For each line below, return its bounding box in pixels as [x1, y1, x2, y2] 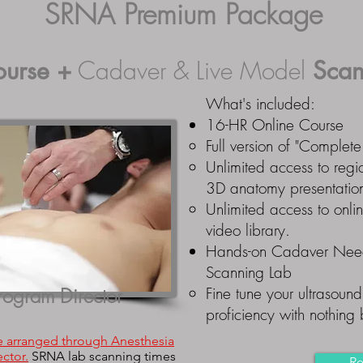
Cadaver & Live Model [70, 54, 313, 87]
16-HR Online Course [206, 114, 344, 135]
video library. [206, 220, 290, 241]
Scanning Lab [206, 262, 292, 283]
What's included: [206, 93, 315, 114]
